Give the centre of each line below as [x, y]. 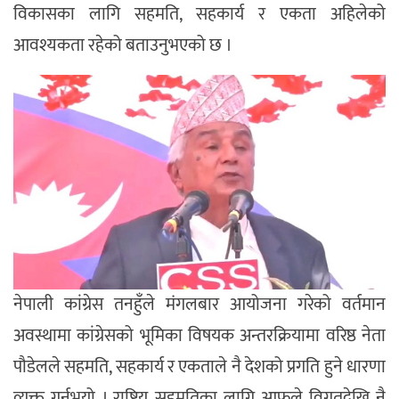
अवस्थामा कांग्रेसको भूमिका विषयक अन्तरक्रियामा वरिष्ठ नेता [199, 336]
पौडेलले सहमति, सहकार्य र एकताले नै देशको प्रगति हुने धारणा [199, 367]
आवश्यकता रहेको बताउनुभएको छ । [123, 46]
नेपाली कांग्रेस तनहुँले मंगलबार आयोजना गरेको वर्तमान [199, 305]
